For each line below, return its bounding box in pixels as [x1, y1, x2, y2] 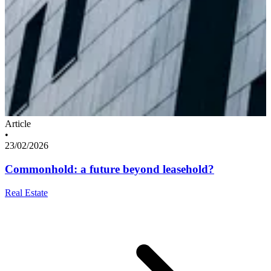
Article [5, 119, 31, 129]
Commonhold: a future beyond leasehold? [5, 162, 214, 175]
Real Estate [5, 187, 48, 198]
